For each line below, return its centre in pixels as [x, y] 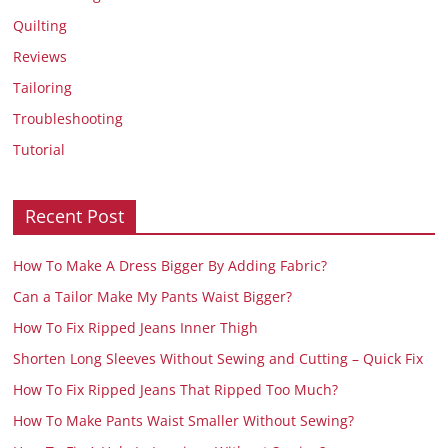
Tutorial [39, 149]
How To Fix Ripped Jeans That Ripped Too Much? [176, 389]
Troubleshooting [68, 118]
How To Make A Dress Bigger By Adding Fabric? [170, 265]
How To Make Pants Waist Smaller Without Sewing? [184, 420]
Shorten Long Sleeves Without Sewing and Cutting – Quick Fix [218, 358]
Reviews [40, 56]
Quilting [40, 25]
